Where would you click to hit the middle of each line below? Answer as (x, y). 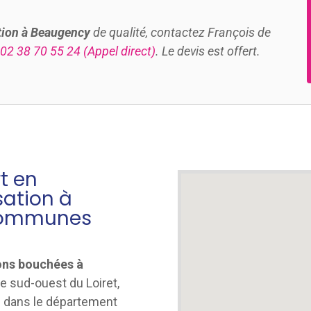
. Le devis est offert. (208, 51)
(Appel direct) (118, 51)
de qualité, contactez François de (182, 32)
